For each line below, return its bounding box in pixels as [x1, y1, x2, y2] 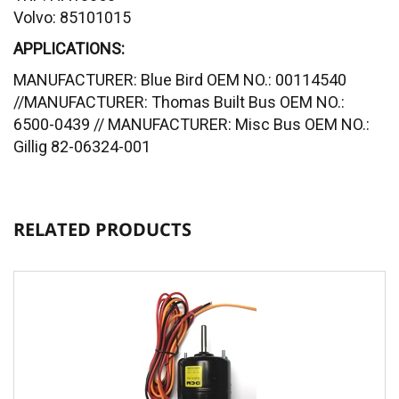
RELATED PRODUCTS [13, 217, 191, 242]
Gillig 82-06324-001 [13, 137, 151, 157]
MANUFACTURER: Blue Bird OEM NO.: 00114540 [13, 70, 346, 90]
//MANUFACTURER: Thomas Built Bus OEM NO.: [13, 93, 345, 112]
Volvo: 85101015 [13, 8, 131, 28]
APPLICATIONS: [13, 39, 125, 59]
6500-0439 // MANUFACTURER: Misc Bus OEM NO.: [13, 115, 370, 134]
